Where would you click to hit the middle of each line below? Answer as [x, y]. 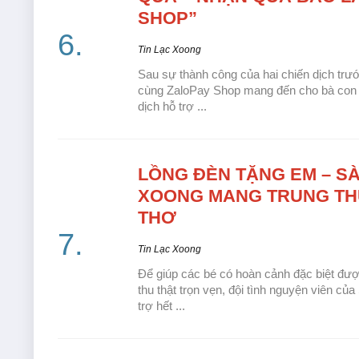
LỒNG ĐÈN [184, 175]
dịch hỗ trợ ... [172, 107]
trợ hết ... [161, 306]
